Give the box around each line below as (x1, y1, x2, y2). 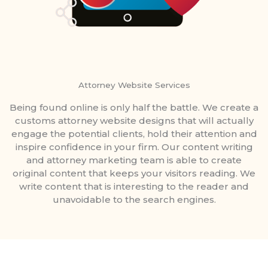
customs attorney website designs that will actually (14, 115, 254, 127)
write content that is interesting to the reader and (19, 181, 249, 193)
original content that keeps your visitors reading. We (13, 167, 255, 179)
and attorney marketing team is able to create (26, 154, 242, 166)
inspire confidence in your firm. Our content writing (15, 141, 253, 153)
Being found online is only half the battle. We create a (10, 102, 258, 114)
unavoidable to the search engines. (52, 194, 216, 206)
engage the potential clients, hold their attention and (11, 128, 257, 140)
